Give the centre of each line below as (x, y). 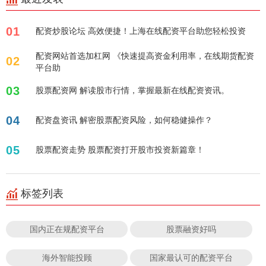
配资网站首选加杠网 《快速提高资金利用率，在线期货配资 (145, 55)
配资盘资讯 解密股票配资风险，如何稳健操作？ (124, 119)
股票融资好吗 (191, 229)
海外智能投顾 (67, 257)
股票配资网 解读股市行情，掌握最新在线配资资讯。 (132, 90)
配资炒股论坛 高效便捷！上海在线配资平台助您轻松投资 (141, 30)
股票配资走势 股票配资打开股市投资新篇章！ (120, 149)
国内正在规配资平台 (67, 229)
